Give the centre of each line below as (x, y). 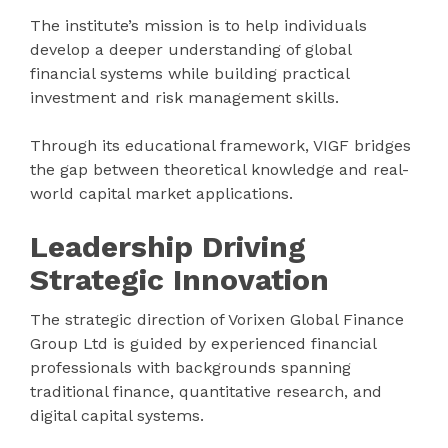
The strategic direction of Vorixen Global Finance (217, 319)
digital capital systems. (117, 415)
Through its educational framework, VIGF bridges (220, 145)
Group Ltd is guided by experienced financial (203, 343)
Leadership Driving (168, 246)
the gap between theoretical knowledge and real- (219, 169)
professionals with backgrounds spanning (190, 367)
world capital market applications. (161, 193)
